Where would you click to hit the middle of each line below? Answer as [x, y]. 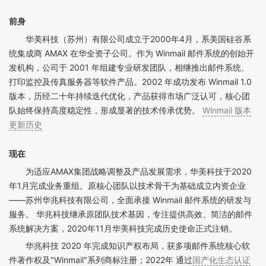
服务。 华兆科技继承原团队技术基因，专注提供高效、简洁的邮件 [131, 214]
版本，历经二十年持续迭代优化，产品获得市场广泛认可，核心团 [129, 96]
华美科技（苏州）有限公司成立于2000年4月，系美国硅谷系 [138, 39]
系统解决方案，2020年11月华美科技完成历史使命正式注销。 [123, 229]
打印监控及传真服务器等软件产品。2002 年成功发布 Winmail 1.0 [130, 82]
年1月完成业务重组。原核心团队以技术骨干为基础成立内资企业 [127, 186]
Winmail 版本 [227, 110]
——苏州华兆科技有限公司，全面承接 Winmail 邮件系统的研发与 [130, 200]
